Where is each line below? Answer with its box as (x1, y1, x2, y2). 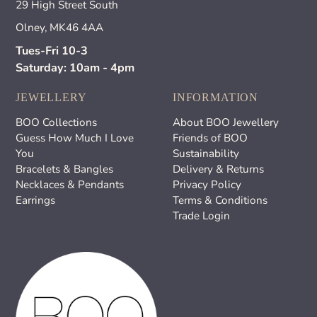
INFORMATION (173, 91, 258, 105)
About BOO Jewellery (173, 115, 279, 130)
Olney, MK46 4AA (16, 21, 104, 35)
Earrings (16, 193, 56, 208)
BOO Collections (16, 115, 98, 130)
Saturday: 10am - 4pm (16, 60, 135, 76)
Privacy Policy (173, 178, 241, 192)
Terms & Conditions (173, 193, 267, 208)
